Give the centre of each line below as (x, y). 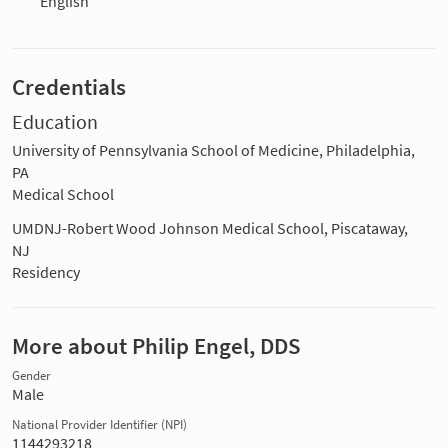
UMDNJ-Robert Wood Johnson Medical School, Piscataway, (210, 228)
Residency (46, 272)
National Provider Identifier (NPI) (99, 425)
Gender (31, 376)
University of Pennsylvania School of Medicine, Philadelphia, (213, 150)
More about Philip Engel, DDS (156, 346)
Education (55, 122)
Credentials (69, 87)
